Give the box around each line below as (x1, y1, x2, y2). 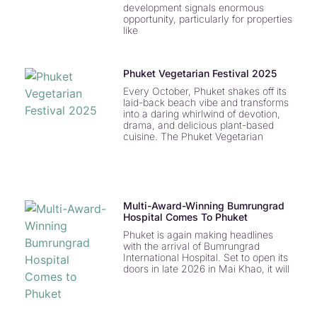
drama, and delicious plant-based (122, 119, 274, 132)
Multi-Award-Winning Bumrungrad (122, 200, 284, 212)
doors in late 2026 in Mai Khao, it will (122, 263, 289, 275)
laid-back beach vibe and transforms (122, 96, 289, 109)
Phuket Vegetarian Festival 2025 (122, 67, 277, 80)
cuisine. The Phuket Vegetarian (122, 130, 263, 143)
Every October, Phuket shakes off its (122, 85, 287, 98)
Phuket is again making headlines (122, 229, 273, 241)
